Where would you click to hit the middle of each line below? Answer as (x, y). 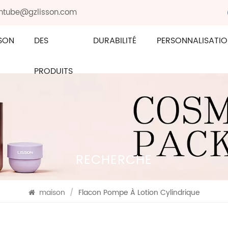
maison (52, 193)
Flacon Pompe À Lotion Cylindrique (139, 193)
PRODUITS (54, 71)
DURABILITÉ (115, 41)
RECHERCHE (114, 160)
